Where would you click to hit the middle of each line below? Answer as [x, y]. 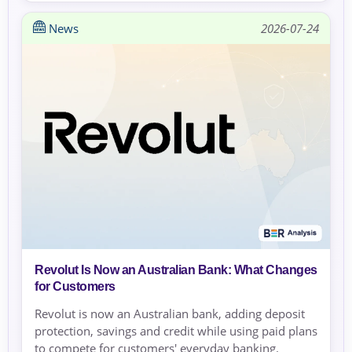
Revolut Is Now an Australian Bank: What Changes [176, 270]
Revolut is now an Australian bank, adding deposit [170, 314]
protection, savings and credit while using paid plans [176, 331]
